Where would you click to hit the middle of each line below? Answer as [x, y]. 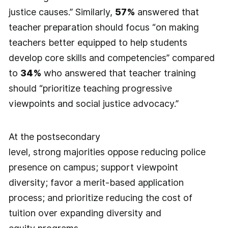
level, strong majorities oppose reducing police [107, 152]
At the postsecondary [54, 137]
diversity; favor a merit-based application [96, 183]
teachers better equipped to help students [98, 42]
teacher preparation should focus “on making [104, 27]
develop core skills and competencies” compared [111, 58]
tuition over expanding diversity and [85, 213]
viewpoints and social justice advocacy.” [93, 103]
